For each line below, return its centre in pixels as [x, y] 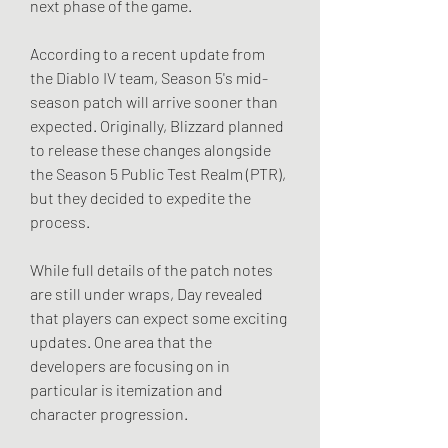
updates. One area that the [121, 341]
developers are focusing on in [130, 365]
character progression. [109, 413]
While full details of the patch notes [151, 269]
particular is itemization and [126, 389]
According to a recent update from [147, 53]
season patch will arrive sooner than [154, 101]
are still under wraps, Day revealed [146, 293]
